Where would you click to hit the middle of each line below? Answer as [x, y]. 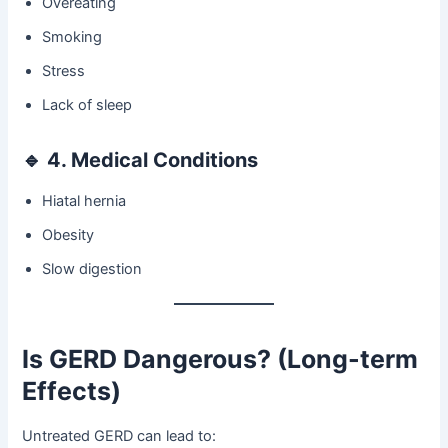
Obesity [68, 235]
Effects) [72, 390]
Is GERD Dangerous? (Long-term [220, 358]
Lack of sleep [87, 105]
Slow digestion [92, 269]
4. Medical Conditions [153, 160]
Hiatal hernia [84, 201]
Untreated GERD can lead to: [119, 436]
